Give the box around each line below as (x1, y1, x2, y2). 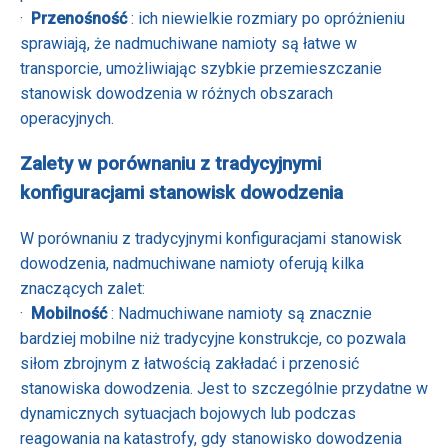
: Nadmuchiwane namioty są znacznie (111, 304, 372, 324)
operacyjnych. (20, 108, 114, 128)
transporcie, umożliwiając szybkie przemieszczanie (20, 58, 382, 78)
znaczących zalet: (20, 279, 145, 299)
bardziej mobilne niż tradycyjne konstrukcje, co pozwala (20, 329, 406, 349)
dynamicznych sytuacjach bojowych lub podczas (20, 404, 356, 424)
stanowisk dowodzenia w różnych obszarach (20, 83, 333, 103)
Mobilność (31, 304, 111, 324)
